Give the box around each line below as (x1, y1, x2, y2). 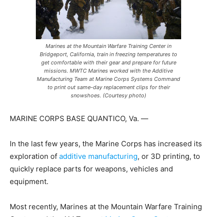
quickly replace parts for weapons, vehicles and (10, 164, 173, 173)
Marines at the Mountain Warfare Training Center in (46, 43, 171, 49)
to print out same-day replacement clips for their (47, 84, 170, 91)
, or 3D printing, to (138, 152, 200, 161)
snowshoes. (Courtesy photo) (71, 92, 146, 99)
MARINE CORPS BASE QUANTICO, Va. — (10, 114, 148, 123)
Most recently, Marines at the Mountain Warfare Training (10, 202, 202, 211)
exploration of (10, 152, 59, 161)
